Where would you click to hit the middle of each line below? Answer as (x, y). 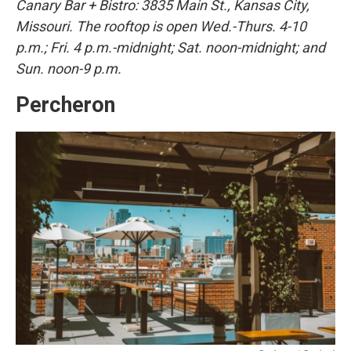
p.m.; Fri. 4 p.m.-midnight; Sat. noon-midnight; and (170, 47)
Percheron (65, 105)
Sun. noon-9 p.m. (69, 68)
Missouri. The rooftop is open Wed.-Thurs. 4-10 (161, 26)
